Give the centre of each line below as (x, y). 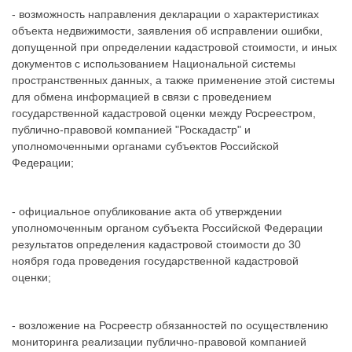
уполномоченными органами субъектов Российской (145, 147)
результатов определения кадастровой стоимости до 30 (156, 244)
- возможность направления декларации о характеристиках (165, 15)
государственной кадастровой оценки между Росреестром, (164, 114)
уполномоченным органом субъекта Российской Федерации (167, 227)
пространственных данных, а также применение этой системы (173, 81)
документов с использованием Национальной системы (154, 64)
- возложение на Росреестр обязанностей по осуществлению (170, 326)
